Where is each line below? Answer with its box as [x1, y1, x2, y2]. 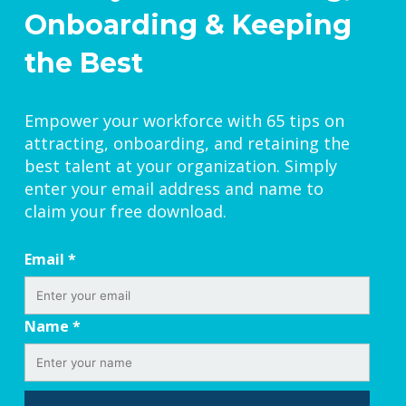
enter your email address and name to [24, 177, 324, 199]
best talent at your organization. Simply [24, 154, 337, 177]
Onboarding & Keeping [24, 7, 352, 42]
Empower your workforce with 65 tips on [24, 109, 344, 131]
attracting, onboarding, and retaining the [24, 131, 350, 154]
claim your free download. [24, 199, 227, 222]
